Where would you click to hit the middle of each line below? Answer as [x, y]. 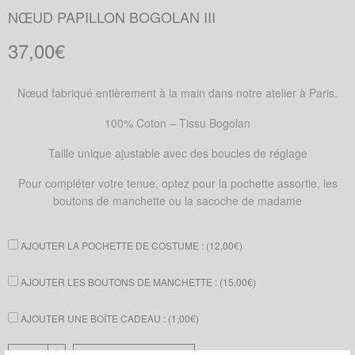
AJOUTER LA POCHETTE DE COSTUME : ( [114, 246]
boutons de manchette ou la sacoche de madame [177, 201]
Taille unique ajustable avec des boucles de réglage [177, 153]
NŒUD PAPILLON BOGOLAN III [112, 17]
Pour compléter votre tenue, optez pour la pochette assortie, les [177, 183]
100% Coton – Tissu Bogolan [177, 123]
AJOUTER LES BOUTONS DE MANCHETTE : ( [120, 282]
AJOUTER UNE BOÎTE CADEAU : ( [95, 319]
